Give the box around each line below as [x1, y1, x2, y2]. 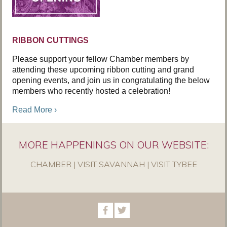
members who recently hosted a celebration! [12, 87, 170, 95]
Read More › [12, 105, 57, 114]
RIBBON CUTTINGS [12, 36, 89, 45]
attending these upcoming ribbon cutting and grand [12, 65, 194, 74]
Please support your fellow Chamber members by [12, 55, 189, 63]
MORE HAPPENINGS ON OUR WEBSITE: [18, 138, 209, 151]
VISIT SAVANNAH [77, 159, 145, 169]
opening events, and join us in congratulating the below [12, 76, 210, 85]
